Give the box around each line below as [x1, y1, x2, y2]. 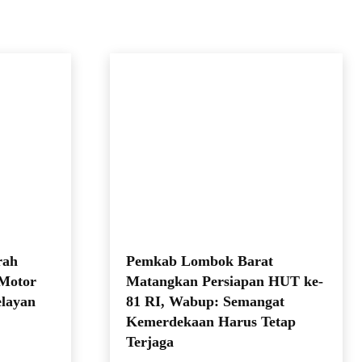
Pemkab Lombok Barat [126, 253, 273, 270]
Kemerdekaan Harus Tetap [126, 314, 296, 330]
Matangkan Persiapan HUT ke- [126, 273, 323, 290]
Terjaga [126, 334, 174, 351]
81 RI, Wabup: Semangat [126, 293, 284, 310]
